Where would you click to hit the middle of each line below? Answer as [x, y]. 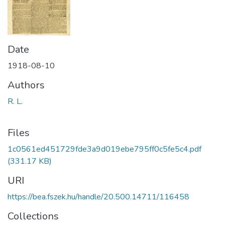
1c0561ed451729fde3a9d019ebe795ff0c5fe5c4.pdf [104, 149]
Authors [26, 85]
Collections [33, 216]
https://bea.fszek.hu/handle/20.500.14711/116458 [98, 197]
